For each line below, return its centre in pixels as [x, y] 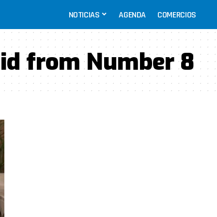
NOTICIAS [84, 15]
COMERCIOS [177, 15]
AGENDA [132, 15]
